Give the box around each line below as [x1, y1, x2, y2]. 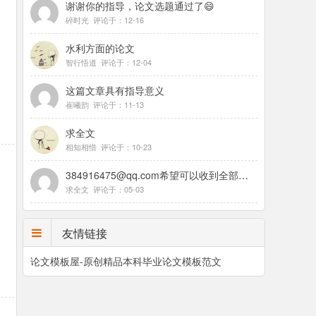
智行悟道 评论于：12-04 [65, 56, 152, 68]
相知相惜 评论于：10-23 [65, 141, 152, 152]
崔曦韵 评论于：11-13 [65, 99, 144, 110]
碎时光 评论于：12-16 [65, 14, 144, 25]
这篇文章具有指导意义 [65, 83, 164, 97]
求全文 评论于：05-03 [65, 183, 144, 195]
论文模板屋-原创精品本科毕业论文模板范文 [30, 254, 221, 268]
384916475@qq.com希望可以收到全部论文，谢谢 [238, 168, 248, 182]
